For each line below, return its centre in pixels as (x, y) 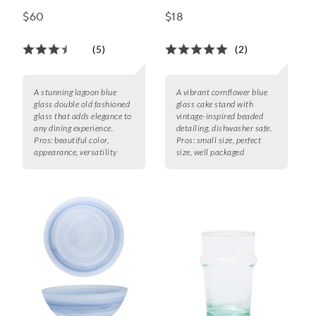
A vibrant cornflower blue (222, 92)
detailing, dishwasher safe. (224, 128)
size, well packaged (210, 152)
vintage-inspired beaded (220, 116)
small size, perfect (229, 140)
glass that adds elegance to (83, 116)
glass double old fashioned (82, 104)
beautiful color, (81, 140)
